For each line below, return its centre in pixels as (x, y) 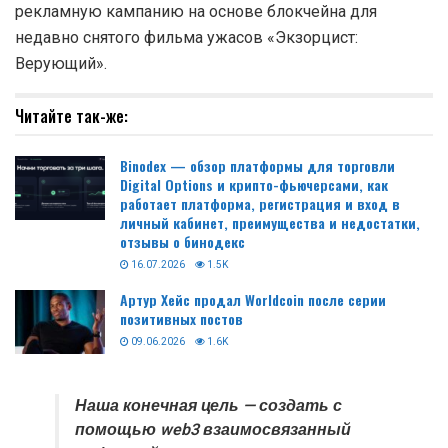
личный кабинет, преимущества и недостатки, (270, 222)
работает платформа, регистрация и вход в (260, 203)
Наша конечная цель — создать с (208, 405)
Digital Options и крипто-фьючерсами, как (254, 184)
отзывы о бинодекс (182, 241)
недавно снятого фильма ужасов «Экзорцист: (186, 37)
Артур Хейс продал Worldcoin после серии (253, 299)
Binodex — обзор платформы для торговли (257, 165)
